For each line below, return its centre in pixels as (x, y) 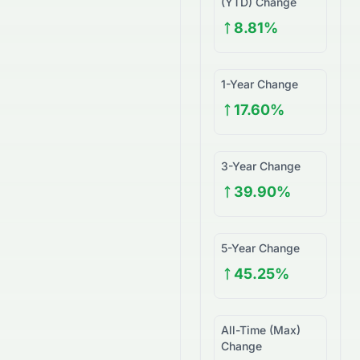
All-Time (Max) (261, 330)
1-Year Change (260, 84)
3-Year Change (261, 166)
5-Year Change (260, 248)
